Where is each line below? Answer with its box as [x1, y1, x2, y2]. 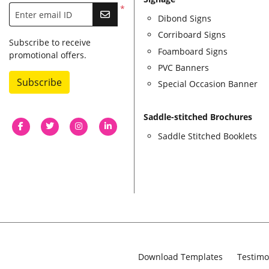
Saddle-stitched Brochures [144, 111, 252, 123]
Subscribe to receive [9, 37, 91, 49]
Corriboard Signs [158, 29, 226, 41]
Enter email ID [14, 8, 72, 20]
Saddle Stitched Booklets [158, 130, 257, 142]
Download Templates [138, 250, 223, 262]
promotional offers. [9, 49, 86, 61]
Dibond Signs [158, 12, 211, 24]
